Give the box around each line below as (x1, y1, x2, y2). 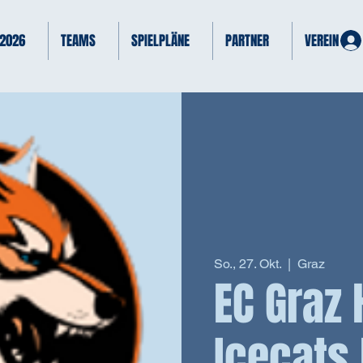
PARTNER (225, 31, 269, 51)
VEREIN (305, 31, 339, 51)
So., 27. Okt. (214, 255, 281, 271)
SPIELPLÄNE (131, 31, 190, 51)
